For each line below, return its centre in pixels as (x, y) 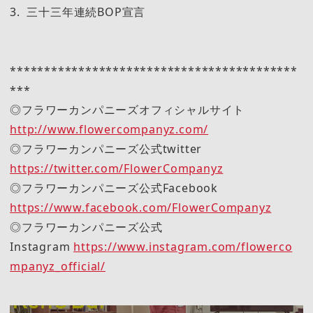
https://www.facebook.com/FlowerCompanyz (141, 207)
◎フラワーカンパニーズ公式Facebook (120, 188)
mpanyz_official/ (58, 266)
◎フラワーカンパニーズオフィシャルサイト (133, 109)
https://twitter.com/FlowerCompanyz (117, 168)
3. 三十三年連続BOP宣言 (78, 12)
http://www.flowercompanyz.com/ (109, 129)
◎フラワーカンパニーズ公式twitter (112, 148)
